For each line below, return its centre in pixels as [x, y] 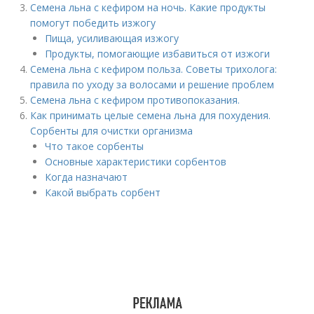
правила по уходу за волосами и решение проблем [152, 84]
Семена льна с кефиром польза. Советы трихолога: [154, 69]
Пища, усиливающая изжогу [112, 38]
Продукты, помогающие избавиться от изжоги [158, 54]
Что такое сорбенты [95, 146]
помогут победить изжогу [93, 23]
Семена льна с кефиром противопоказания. [135, 100]
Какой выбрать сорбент [103, 192]
